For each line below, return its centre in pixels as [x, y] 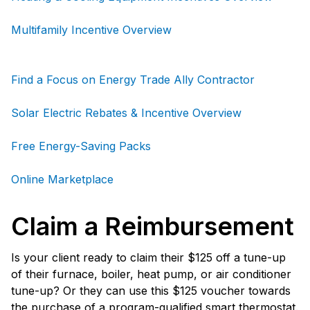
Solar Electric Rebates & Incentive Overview [126, 112]
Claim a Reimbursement [153, 226]
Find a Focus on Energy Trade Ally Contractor [133, 79]
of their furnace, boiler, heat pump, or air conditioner [151, 274]
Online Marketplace [62, 179]
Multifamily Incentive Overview [91, 29]
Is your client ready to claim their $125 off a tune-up [148, 257]
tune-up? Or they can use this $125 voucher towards [151, 290]
